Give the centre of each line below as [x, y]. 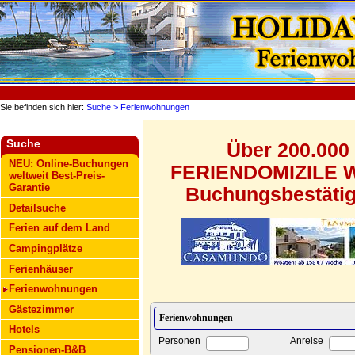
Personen [179, 341]
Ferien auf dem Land [60, 228]
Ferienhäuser [41, 269]
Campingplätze [46, 248]
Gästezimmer [42, 309]
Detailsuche [38, 208]
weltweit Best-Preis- [57, 176]
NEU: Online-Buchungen [69, 164]
